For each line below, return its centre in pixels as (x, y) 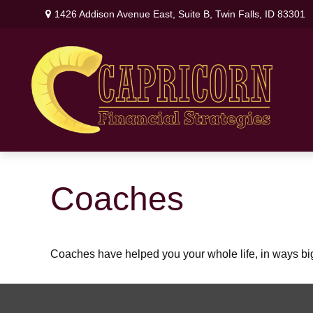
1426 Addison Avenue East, (117, 14)
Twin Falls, (239, 14)
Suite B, (196, 14)
